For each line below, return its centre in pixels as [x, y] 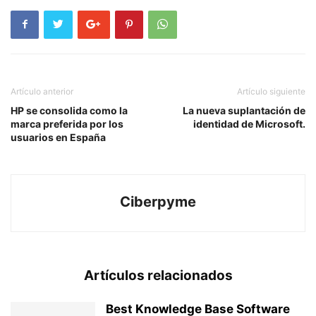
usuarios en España [58, 137]
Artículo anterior [42, 91]
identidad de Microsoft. [249, 123]
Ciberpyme [158, 201]
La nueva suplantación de [244, 110]
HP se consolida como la [69, 110]
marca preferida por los [67, 123]
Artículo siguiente [271, 91]
